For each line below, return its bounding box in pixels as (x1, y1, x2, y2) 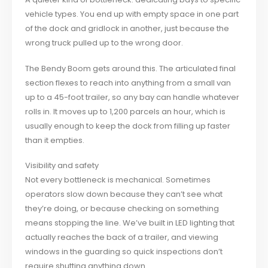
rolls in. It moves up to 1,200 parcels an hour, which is (25, 105, 226, 117)
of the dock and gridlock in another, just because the (25, 23, 230, 35)
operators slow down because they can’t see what (25, 188, 223, 200)
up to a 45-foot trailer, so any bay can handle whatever (25, 91, 240, 103)
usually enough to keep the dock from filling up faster (25, 120, 231, 132)
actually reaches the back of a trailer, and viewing (25, 232, 219, 243)
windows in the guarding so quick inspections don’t (25, 246, 223, 258)
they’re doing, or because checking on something (25, 203, 220, 215)
